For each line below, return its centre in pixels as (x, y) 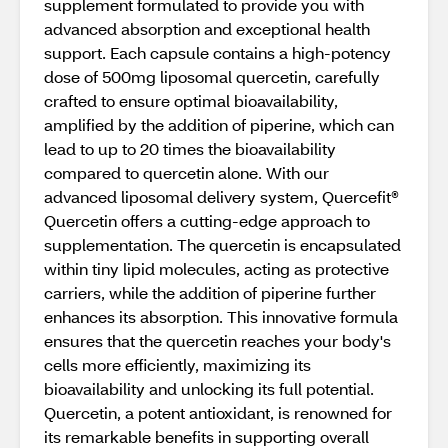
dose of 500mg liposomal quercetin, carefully (212, 76)
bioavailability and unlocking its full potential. (209, 388)
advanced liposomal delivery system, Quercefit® (221, 196)
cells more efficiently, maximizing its (177, 364)
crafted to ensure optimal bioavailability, (191, 100)
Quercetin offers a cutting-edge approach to (207, 220)
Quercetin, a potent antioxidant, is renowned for (218, 412)
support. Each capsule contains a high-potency (217, 52)
